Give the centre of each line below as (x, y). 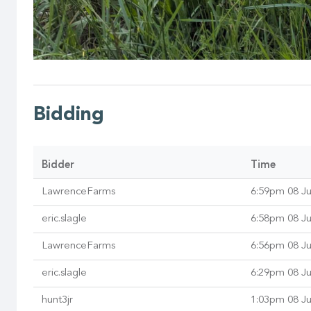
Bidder (58, 166)
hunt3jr (57, 301)
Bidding (69, 116)
